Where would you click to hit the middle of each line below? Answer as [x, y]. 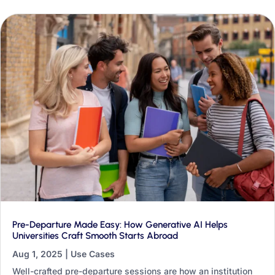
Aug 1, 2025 [37, 254]
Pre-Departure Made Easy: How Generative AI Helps [120, 224]
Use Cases [93, 254]
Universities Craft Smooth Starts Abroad [95, 235]
